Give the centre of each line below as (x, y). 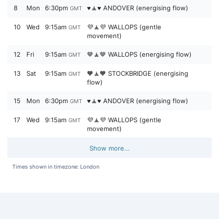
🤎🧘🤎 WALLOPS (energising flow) (139, 54)
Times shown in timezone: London (56, 167)
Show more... (109, 148)
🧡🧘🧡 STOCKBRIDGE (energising (138, 73)
